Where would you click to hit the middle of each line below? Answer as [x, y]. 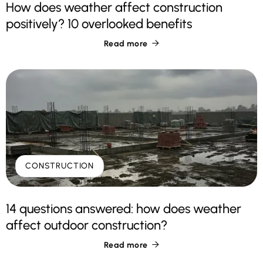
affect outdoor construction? [87, 225]
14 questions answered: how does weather [124, 209]
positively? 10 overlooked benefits [99, 24]
